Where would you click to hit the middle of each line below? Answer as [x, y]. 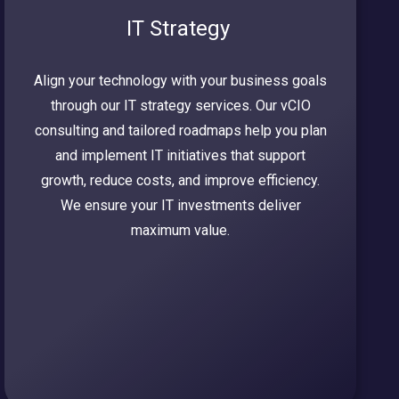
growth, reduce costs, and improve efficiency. [181, 181]
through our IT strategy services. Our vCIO [180, 106]
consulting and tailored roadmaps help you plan [180, 131]
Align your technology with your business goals [181, 81]
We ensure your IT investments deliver [180, 206]
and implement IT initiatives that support [181, 156]
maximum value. [181, 231]
